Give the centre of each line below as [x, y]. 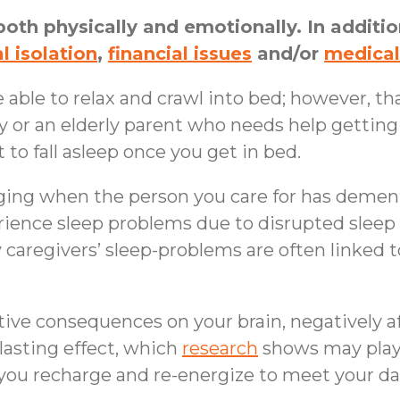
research [220, 348]
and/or [288, 54]
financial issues [180, 54]
